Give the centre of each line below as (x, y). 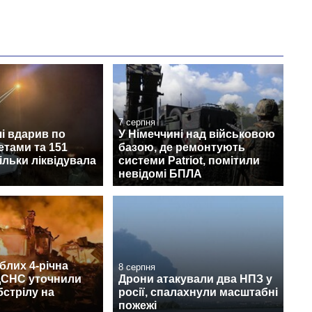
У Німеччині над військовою (197, 134)
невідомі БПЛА (160, 173)
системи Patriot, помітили (189, 160)
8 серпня (137, 267)
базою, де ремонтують (182, 147)
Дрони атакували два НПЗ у (195, 279)
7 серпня (137, 122)
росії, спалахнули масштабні (198, 292)
